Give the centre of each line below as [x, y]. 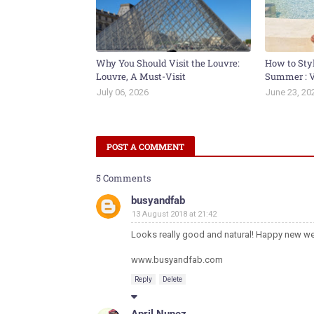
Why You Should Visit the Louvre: [168, 63]
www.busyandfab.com [177, 260]
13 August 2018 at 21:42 [174, 214]
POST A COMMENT [145, 146]
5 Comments [123, 178]
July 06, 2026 [123, 92]
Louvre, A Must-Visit [141, 76]
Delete [172, 279]
